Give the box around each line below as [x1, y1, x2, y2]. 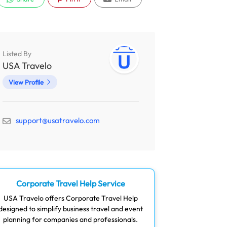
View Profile [8, 78, 44, 86]
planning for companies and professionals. [3, 215, 138, 224]
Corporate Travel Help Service [16, 178, 125, 188]
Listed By [2, 49, 31, 58]
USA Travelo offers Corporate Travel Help [3, 194, 138, 203]
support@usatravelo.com [15, 116, 100, 125]
